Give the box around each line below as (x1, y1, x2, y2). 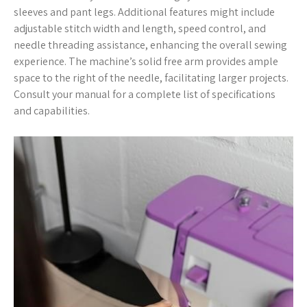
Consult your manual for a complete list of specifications (14, 87, 275, 101)
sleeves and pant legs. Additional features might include (14, 5, 275, 19)
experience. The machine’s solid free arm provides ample (14, 54, 278, 69)
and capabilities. (14, 103, 90, 118)
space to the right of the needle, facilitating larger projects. (14, 71, 288, 85)
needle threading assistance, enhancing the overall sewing (14, 38, 287, 52)
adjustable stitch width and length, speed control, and (14, 21, 266, 36)
